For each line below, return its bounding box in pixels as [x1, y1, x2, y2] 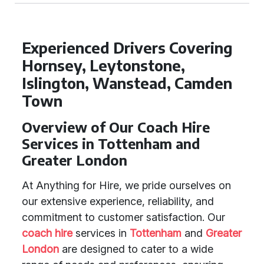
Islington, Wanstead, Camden [22, 74, 232, 93]
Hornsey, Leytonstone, [22, 56, 185, 75]
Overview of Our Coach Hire [22, 118, 210, 136]
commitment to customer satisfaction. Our [22, 211, 225, 223]
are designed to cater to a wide [59, 243, 213, 255]
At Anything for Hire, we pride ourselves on [22, 179, 231, 192]
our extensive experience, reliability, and [22, 195, 214, 207]
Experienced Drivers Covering [22, 38, 233, 57]
